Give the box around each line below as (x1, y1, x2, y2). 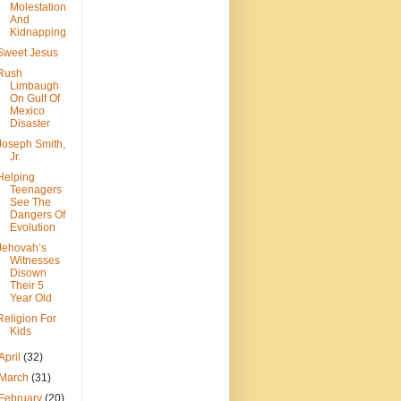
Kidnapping (9, 26, 66, 39)
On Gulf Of (9, 92, 60, 106)
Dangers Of (9, 209, 65, 222)
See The (9, 196, 51, 209)
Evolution (9, 221, 55, 235)
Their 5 (9, 279, 44, 293)
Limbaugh (9, 80, 59, 93)
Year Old (9, 292, 52, 305)
